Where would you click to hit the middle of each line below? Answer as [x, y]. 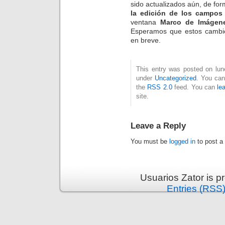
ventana [146, 22]
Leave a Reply [158, 126]
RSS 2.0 [160, 87]
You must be [150, 142]
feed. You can [195, 87]
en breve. [146, 40]
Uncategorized [175, 78]
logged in [182, 142]
